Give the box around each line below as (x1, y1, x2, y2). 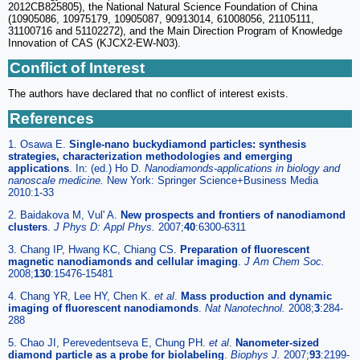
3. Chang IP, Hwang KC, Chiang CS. (8, 243, 180, 256)
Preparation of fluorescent (180, 243, 309, 256)
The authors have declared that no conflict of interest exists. (8, 88, 288, 100)
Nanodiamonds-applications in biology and (145, 162, 340, 175)
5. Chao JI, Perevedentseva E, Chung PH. (8, 337, 209, 350)
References (10, 110, 94, 128)
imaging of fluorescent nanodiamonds (8, 302, 198, 315)
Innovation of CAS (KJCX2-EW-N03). (8, 37, 181, 50)
